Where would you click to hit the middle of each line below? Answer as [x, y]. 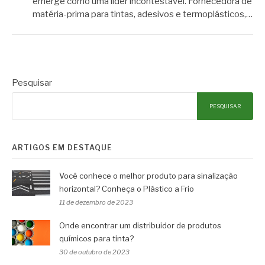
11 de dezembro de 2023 [96, 202]
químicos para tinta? [96, 238]
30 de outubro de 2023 [94, 252]
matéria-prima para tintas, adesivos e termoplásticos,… [143, 14]
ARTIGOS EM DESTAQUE [62, 147]
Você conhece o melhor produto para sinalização [148, 175]
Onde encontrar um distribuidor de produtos [140, 225]
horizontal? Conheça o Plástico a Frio [127, 188]
